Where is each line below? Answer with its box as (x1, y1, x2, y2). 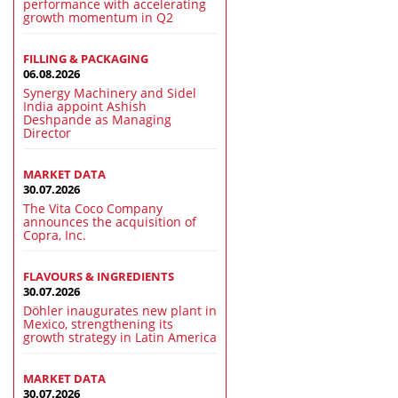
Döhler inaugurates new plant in (23, 302, 217, 320)
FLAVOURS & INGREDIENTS (23, 269, 174, 285)
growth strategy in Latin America (23, 329, 217, 346)
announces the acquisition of (23, 213, 196, 231)
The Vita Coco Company (23, 200, 163, 218)
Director (23, 124, 71, 142)
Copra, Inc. (23, 227, 86, 244)
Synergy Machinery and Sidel (23, 84, 196, 102)
